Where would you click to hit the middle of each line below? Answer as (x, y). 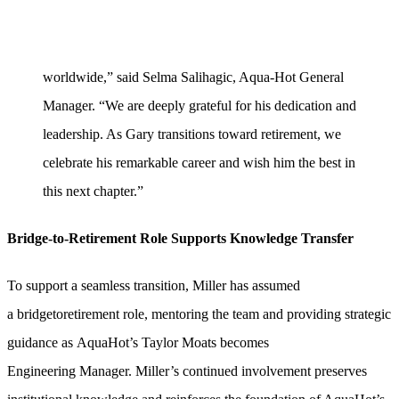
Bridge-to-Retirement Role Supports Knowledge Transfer (180, 239)
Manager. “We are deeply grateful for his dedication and (199, 105)
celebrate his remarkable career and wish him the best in (199, 162)
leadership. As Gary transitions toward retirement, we (192, 134)
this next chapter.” (93, 191)
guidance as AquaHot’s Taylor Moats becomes (138, 343)
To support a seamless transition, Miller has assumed (154, 286)
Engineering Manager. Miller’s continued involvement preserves (187, 371)
